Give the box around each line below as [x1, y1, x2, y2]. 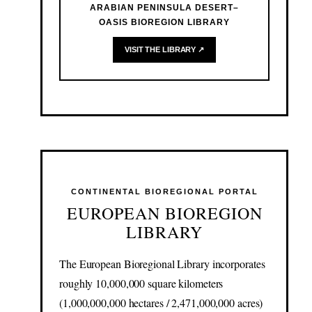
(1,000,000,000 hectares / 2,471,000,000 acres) [59, 295, 263, 311]
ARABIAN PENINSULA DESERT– [90, 3, 239, 13]
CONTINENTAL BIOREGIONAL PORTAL [70, 187, 258, 196]
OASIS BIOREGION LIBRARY [99, 17, 230, 28]
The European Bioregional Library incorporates [59, 256, 265, 272]
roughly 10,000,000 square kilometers [59, 276, 224, 291]
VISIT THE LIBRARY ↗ [124, 45, 205, 54]
